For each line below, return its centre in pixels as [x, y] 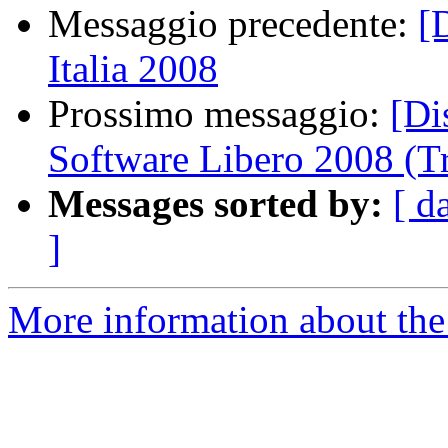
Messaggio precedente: [233, 24]
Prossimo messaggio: [219, 114]
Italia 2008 [133, 69]
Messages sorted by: [215, 204]
